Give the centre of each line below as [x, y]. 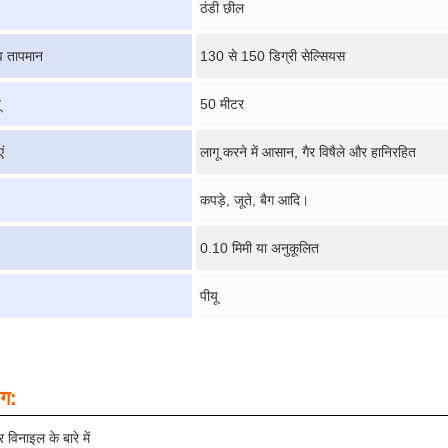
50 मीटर [222, 104]
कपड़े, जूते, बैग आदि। [254, 200]
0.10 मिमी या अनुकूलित [259, 248]
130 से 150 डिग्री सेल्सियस [272, 56]
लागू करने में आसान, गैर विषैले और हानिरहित [308, 152]
